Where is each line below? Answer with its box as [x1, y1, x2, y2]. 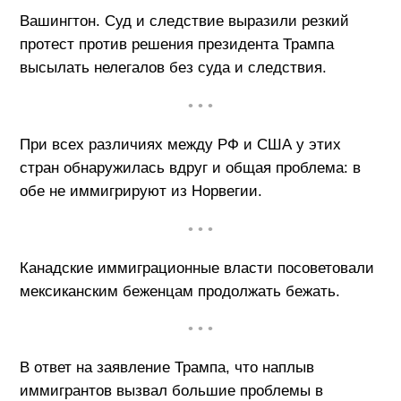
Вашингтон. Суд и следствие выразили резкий [19, 13, 349, 30]
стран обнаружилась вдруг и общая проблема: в [19, 158, 361, 176]
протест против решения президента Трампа [19, 36, 334, 54]
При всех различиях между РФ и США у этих [19, 135, 341, 153]
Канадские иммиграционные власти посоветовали [19, 259, 374, 277]
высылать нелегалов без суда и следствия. [19, 59, 327, 77]
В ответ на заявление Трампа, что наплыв [19, 359, 314, 377]
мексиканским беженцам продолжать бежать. [19, 282, 340, 300]
